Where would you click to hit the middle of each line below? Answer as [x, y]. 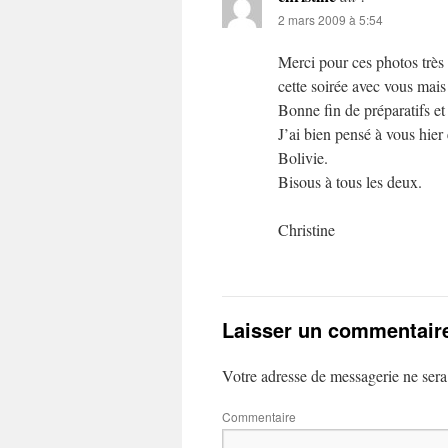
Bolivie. [303, 157]
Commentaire [259, 416]
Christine [306, 229]
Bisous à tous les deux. [350, 181]
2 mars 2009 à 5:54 [330, 19]
